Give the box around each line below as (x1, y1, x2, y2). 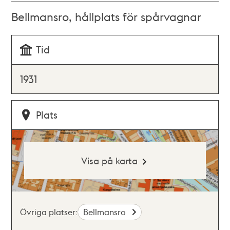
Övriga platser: (20, 206, 78, 217)
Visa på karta (81, 155, 138, 166)
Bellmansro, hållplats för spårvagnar (11, 9, 202, 24)
